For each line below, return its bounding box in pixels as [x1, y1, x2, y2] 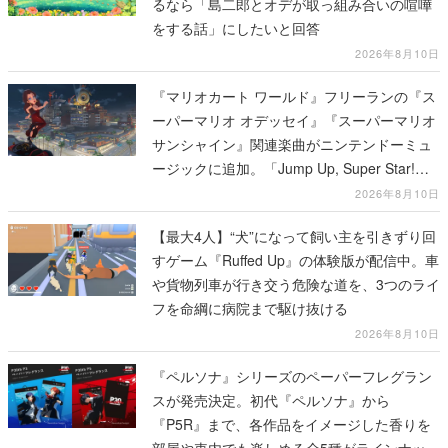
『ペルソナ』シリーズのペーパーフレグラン [152, 366, 432, 387]
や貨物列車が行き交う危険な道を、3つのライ [152, 274, 440, 295]
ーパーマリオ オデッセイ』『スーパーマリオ [152, 110, 436, 131]
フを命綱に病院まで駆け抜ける [152, 298, 348, 319]
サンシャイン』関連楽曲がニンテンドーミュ [152, 134, 432, 155]
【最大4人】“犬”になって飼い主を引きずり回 [152, 226, 436, 247]
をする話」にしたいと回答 [152, 18, 320, 39]
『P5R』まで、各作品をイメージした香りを [152, 414, 431, 435]
